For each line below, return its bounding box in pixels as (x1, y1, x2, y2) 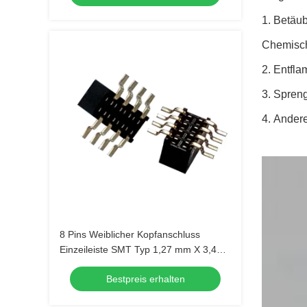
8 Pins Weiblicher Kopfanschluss (60, 229, 200, 240)
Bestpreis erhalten (106, 273, 185, 284)
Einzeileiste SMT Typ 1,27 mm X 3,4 (60, 244, 217, 255)
